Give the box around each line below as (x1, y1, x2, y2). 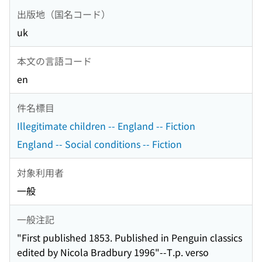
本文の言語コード (17, 53, 92, 68)
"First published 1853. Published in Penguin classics (17, 230, 242, 245)
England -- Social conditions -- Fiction (17, 137, 182, 151)
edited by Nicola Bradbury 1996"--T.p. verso (17, 245, 209, 260)
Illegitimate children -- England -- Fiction (17, 119, 195, 133)
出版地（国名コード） (17, 6, 111, 21)
